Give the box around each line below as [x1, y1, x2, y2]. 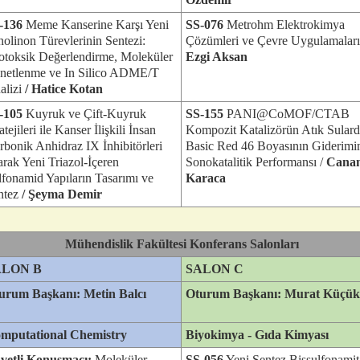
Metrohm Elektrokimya [227, 18, 345, 31]
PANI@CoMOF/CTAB [223, 107, 350, 121]
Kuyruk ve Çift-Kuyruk [22, 107, 146, 121]
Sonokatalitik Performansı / [186, 155, 326, 169]
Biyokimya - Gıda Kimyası [186, 328, 329, 342]
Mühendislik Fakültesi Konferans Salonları [65, 237, 299, 251]
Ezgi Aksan [186, 50, 247, 63]
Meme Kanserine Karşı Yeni [22, 18, 169, 31]
